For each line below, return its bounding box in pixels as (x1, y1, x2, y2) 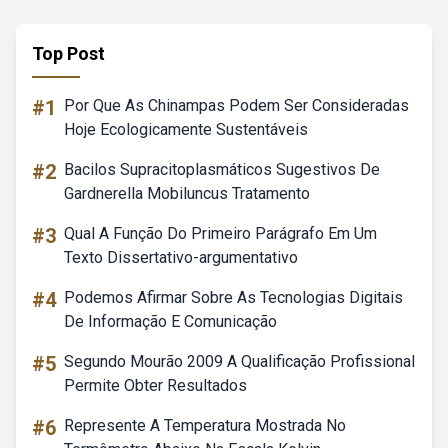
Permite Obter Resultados (64, 376, 247, 395)
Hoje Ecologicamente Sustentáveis (64, 120, 308, 139)
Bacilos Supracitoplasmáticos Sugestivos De (64, 160, 380, 179)
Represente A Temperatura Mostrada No (64, 416, 346, 435)
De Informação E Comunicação (64, 312, 277, 331)
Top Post (32, 43, 105, 64)
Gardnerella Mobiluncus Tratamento (64, 184, 310, 203)
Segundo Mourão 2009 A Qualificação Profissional (64, 352, 415, 371)
